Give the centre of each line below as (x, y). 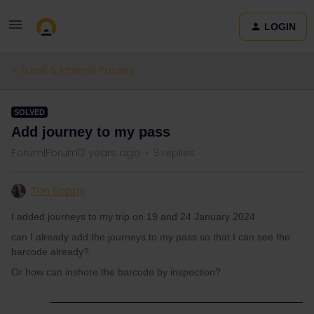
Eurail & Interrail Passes (78, 70)
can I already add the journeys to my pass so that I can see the (151, 237)
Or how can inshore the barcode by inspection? (116, 272)
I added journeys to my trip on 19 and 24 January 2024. (135, 217)
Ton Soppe (59, 191)
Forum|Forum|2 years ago (76, 153)
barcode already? (50, 252)
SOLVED (29, 112)
